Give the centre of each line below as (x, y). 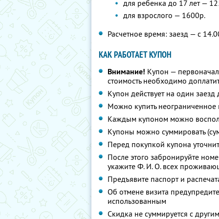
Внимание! (126, 72)
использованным (137, 201)
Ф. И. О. (149, 166)
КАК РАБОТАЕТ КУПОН (135, 55)
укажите (122, 166)
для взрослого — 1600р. (164, 15)
